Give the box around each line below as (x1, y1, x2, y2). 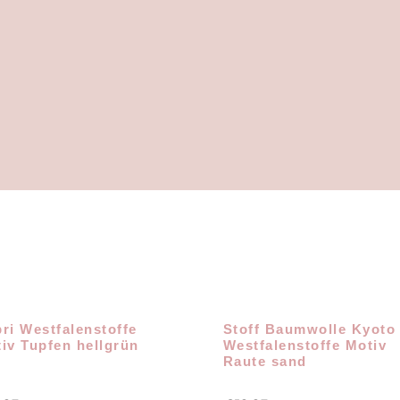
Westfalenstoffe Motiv (222, 337, 387, 354)
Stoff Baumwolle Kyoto (222, 321, 396, 337)
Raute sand (222, 354, 307, 370)
